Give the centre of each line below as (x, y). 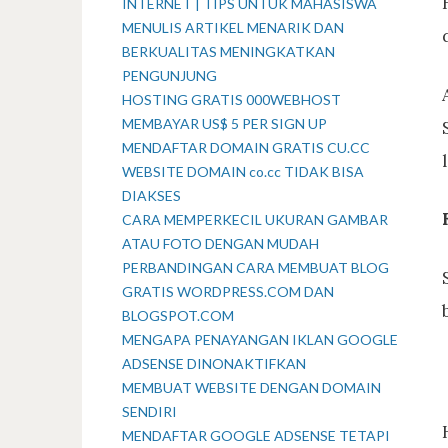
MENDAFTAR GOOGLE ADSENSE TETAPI (256, 435)
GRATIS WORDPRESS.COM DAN (228, 291)
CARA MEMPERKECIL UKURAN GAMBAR (255, 219)
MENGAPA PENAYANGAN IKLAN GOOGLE (260, 339)
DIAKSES (151, 195)
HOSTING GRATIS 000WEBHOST (231, 99)
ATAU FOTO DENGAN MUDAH (220, 243)
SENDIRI (149, 411)
